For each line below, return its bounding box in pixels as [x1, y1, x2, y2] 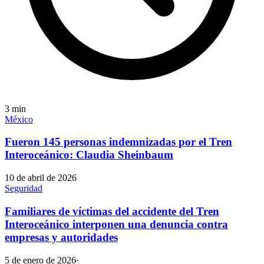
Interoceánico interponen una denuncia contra [5, 217, 228, 230]
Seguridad [5, 183, 42, 194]
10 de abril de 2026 [5, 173, 77, 183]
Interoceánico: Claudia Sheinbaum [5, 148, 173, 161]
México [5, 114, 33, 124]
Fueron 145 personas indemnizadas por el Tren [5, 136, 232, 148]
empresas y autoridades [5, 230, 118, 243]
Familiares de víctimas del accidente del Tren [5, 204, 219, 217]
